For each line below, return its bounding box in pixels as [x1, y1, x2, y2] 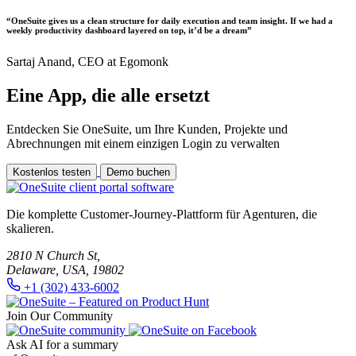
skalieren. [6, 221, 54, 235]
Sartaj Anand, [6, 54, 78, 68]
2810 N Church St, [6, 248, 100, 262]
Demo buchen [106, 165, 170, 178]
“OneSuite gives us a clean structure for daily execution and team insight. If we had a [6, 15, 333, 25]
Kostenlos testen [13, 165, 91, 178]
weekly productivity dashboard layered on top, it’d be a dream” [6, 25, 252, 35]
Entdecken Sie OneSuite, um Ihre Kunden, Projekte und [6, 122, 288, 136]
